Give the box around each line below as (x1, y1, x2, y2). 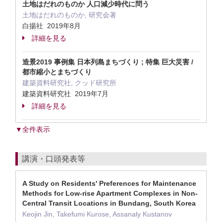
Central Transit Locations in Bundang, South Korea (22, 199, 196, 207)
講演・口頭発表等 (22, 155, 85, 163)
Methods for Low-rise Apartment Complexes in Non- (22, 189, 198, 197)
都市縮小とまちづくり (22, 68, 92, 76)
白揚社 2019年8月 (22, 22, 83, 30)
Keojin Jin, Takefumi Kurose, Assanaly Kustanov (22, 210, 172, 218)
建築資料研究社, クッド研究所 (22, 79, 116, 87)
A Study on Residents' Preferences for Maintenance (22, 179, 196, 187)
